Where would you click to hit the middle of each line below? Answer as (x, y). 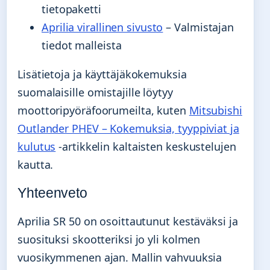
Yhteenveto (52, 193)
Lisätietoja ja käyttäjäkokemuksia (102, 74)
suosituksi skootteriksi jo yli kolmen (109, 240)
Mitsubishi (215, 110)
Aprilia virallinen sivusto (102, 27)
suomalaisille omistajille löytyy (95, 92)
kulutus (37, 146)
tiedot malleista (82, 45)
